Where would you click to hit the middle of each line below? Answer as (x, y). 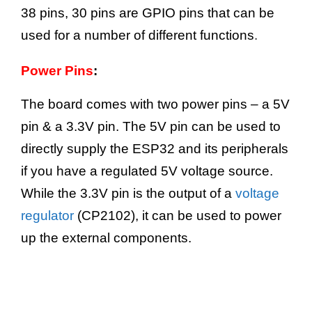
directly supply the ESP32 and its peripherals (155, 149)
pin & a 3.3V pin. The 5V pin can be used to (151, 127)
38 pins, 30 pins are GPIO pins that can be (148, 13)
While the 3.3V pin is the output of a (128, 194)
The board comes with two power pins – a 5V (155, 104)
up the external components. (106, 238)
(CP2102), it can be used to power (178, 216)
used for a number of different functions (138, 36)
